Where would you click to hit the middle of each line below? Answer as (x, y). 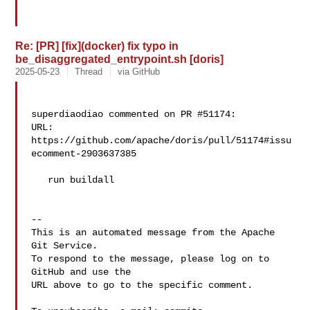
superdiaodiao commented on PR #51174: (134, 114)
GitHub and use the (81, 272)
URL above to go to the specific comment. (142, 285)
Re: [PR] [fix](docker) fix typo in (97, 46)
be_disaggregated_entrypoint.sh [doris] (120, 59)
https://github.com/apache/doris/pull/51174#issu (162, 140)
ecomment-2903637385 (84, 154)
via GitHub (139, 72)
